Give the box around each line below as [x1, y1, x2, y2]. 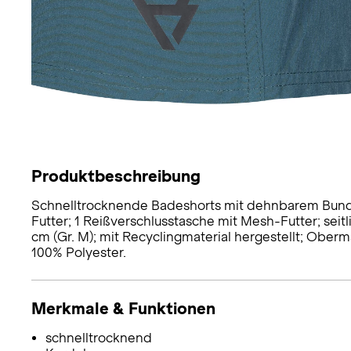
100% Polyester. [31, 244, 126, 260]
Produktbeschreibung [31, 166, 201, 185]
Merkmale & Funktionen [31, 299, 215, 317]
